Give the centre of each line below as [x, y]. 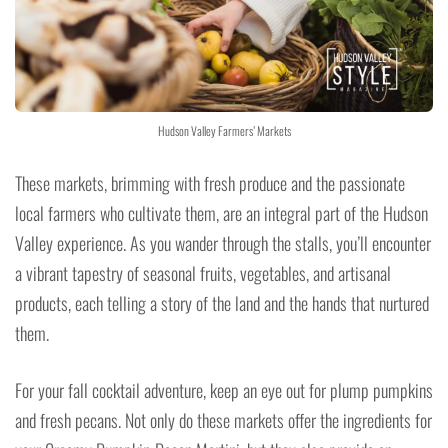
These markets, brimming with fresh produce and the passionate [210, 183]
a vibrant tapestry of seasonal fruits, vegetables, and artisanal [203, 273]
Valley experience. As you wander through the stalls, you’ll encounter [223, 243]
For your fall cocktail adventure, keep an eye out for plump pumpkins [224, 390]
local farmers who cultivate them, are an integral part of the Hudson [221, 213]
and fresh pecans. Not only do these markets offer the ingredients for [223, 420]
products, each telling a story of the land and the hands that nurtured [222, 303]
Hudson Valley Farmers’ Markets [224, 131]
